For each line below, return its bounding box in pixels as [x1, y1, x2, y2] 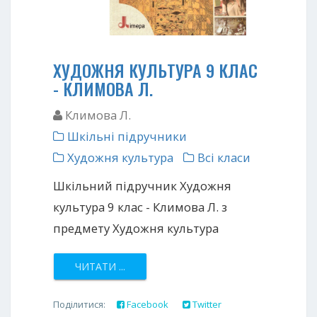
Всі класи [195, 149, 250, 166]
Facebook [125, 297, 168, 311]
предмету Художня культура [53, 219, 219, 236]
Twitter [190, 297, 221, 311]
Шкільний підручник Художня [53, 177, 231, 194]
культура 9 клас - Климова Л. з [53, 198, 227, 215]
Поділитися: [53, 297, 110, 311]
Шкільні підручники [64, 127, 187, 144]
